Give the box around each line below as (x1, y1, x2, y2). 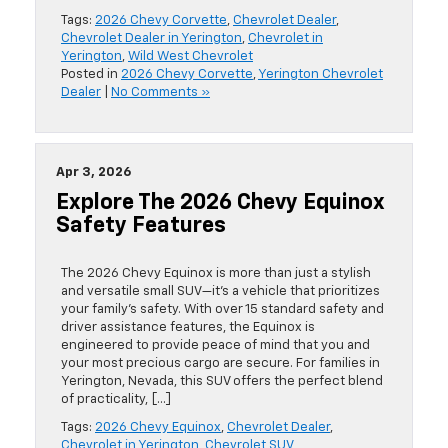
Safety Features (56, 215, 240, 238)
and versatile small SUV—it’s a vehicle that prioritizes (61, 285, 380, 299)
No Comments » (111, 86, 210, 100)
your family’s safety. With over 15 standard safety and (61, 303, 384, 317)
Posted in (61, 68, 121, 82)
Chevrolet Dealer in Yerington (61, 32, 242, 46)
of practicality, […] (61, 393, 171, 407)
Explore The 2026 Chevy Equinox (56, 192, 385, 215)
